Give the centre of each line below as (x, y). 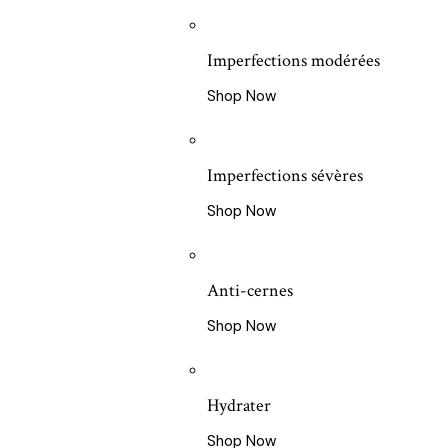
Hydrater (238, 406)
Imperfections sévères (284, 176)
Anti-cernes (249, 291)
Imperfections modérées (293, 61)
